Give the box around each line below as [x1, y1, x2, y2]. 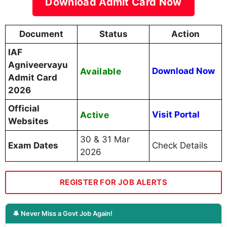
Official [8, 103, 40, 114]
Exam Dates [8, 140, 58, 151]
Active [80, 109, 109, 121]
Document [19, 29, 63, 40]
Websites [8, 116, 49, 127]
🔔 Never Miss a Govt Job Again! [13, 209, 112, 218]
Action [171, 29, 200, 40]
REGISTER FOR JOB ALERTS [59, 177, 168, 187]
